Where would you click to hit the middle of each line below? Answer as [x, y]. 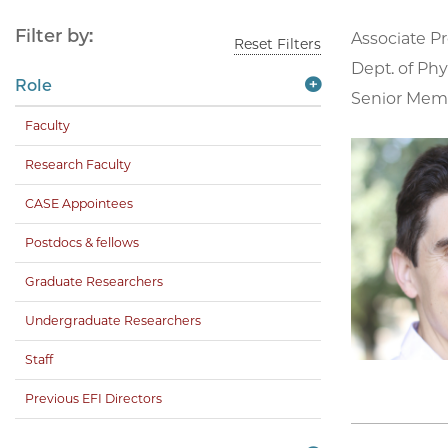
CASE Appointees [79, 204]
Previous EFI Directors [93, 399]
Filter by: [54, 36]
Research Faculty [78, 165]
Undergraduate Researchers [113, 321]
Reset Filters [277, 44]
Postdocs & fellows [82, 243]
